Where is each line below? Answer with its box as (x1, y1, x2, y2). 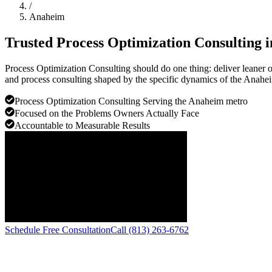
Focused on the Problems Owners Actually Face (15, 107, 199, 118)
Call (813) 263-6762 (110, 224, 189, 235)
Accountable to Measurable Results (15, 120, 150, 131)
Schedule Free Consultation (5, 224, 110, 235)
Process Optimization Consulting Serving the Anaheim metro (15, 95, 248, 106)
